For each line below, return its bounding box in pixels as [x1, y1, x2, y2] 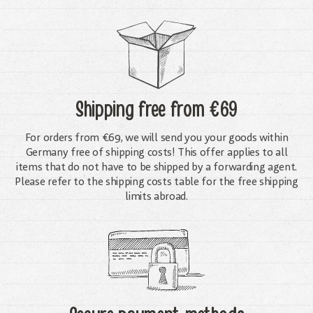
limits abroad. [125, 191, 188, 203]
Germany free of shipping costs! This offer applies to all [25, 147, 288, 159]
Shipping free [75, 94, 170, 124]
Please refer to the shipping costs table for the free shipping [15, 176, 298, 188]
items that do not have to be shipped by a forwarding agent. [15, 161, 298, 173]
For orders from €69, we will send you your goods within [24, 132, 289, 144]
